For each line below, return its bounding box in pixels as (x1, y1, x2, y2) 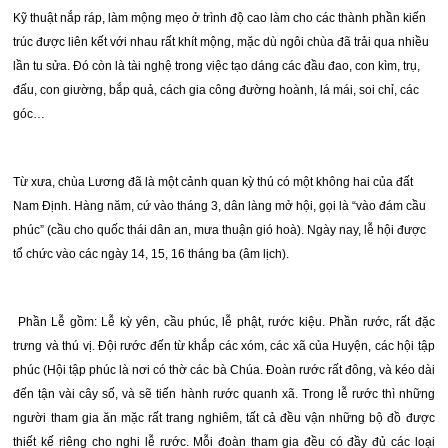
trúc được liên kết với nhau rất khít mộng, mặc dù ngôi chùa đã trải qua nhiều (13, 35, 430, 49)
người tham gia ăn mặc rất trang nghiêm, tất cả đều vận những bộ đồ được (13, 411, 435, 425)
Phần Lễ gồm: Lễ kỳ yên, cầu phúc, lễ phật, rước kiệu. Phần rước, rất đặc (13, 315, 435, 329)
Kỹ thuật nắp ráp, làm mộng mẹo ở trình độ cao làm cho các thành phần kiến (13, 11, 427, 25)
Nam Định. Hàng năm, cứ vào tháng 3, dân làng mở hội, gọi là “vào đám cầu (13, 199, 427, 213)
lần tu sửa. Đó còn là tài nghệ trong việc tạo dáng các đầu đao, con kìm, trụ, (13, 59, 421, 73)
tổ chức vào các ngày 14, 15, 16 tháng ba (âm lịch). (13, 247, 290, 261)
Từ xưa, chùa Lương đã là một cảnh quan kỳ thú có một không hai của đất (13, 175, 414, 189)
